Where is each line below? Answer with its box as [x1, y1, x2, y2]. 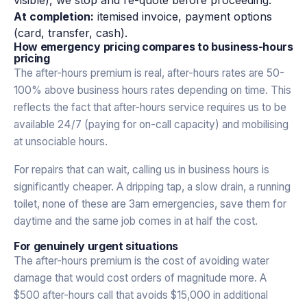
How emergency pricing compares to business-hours [14, 39, 293, 53]
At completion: [14, 9, 94, 23]
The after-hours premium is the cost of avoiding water [14, 254, 269, 267]
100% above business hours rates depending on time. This [14, 83, 291, 97]
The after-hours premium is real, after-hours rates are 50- [14, 66, 284, 79]
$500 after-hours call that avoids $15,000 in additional [14, 288, 268, 302]
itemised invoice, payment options [94, 9, 272, 23]
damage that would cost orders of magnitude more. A [14, 271, 267, 284]
